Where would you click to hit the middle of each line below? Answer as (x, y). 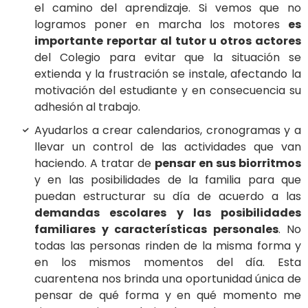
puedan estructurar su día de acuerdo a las (168, 196)
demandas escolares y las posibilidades (168, 212)
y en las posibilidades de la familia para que (168, 179)
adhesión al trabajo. (87, 107)
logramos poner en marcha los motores (161, 24)
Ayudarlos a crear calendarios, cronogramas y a (168, 130)
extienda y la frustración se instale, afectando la (168, 74)
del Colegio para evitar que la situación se (168, 57)
